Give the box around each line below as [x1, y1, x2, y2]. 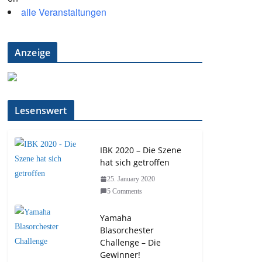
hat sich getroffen [100, 156, 170, 168]
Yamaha [100, 212, 132, 223]
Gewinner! [100, 249, 140, 260]
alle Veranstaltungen [21, 5, 106, 19]
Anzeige [15, 46, 51, 59]
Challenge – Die [100, 236, 161, 248]
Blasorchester [100, 224, 154, 236]
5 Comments [107, 187, 142, 195]
